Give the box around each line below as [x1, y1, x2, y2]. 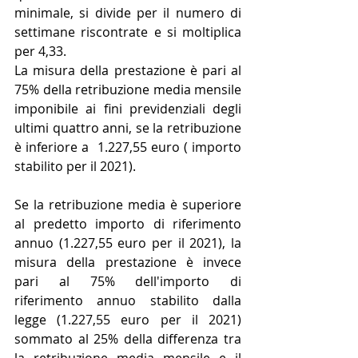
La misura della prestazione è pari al [14, 62, 241, 80]
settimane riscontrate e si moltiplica [14, 23, 241, 42]
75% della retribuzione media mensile [14, 81, 241, 99]
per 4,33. [14, 42, 66, 61]
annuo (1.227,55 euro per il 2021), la [14, 234, 241, 253]
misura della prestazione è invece [14, 253, 241, 272]
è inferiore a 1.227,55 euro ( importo [14, 138, 241, 157]
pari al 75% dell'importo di [14, 272, 241, 291]
